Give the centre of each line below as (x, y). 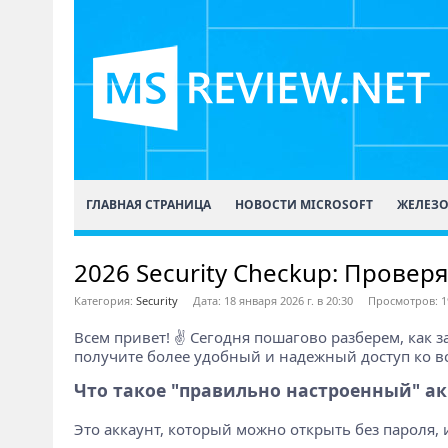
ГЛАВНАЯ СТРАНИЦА (148, 204)
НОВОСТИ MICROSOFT (303, 204)
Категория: (104, 300)
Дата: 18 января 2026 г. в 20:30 (272, 300)
